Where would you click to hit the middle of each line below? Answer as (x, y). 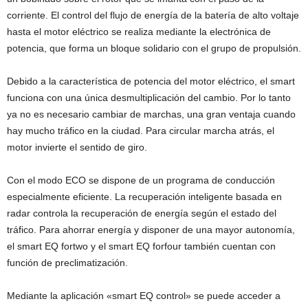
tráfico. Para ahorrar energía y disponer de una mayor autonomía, (151, 229)
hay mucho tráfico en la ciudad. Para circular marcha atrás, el (141, 130)
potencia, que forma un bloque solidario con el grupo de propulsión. (154, 48)
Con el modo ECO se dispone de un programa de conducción (141, 180)
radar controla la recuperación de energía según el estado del (142, 213)
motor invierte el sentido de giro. (77, 147)
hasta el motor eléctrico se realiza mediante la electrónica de (139, 31)
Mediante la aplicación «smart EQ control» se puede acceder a (144, 295)
